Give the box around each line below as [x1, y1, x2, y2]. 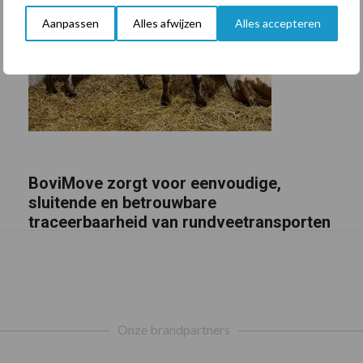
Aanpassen [41, 15, 99, 30]
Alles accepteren [235, 15, 322, 30]
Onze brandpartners [117, 322, 230, 338]
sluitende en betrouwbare [28, 192, 216, 212]
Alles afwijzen [132, 15, 202, 30]
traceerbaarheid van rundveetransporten [28, 211, 331, 232]
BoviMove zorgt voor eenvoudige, [28, 173, 281, 193]
